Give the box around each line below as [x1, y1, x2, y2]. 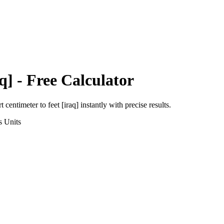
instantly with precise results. [78, 100, 171, 109]
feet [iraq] [48, 100, 78, 109]
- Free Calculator [13, 71, 134, 89]
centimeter [5, 100, 38, 109]
